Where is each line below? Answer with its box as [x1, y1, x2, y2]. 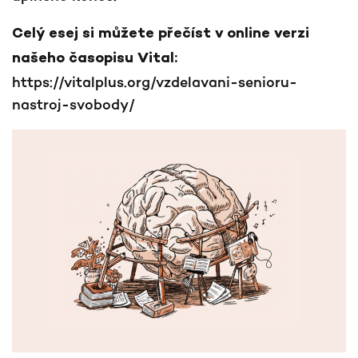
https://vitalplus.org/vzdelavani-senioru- [12, 73, 297, 90]
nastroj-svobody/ [12, 95, 138, 113]
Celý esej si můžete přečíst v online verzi [12, 26, 309, 43]
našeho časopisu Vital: [12, 50, 177, 68]
